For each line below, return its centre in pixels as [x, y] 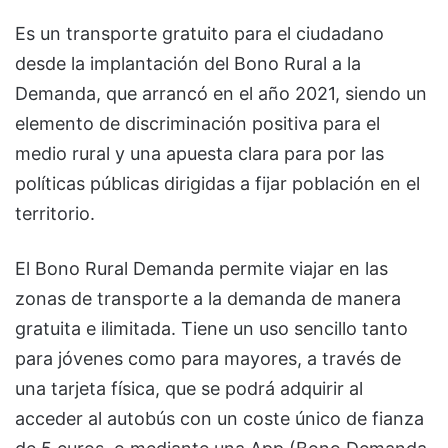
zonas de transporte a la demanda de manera [208, 298]
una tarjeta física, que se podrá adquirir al [189, 388]
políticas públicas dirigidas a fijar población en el [217, 183]
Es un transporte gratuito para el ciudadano [199, 33]
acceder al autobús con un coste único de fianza [219, 418]
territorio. [55, 213]
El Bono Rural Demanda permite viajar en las [201, 268]
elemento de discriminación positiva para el [197, 123]
